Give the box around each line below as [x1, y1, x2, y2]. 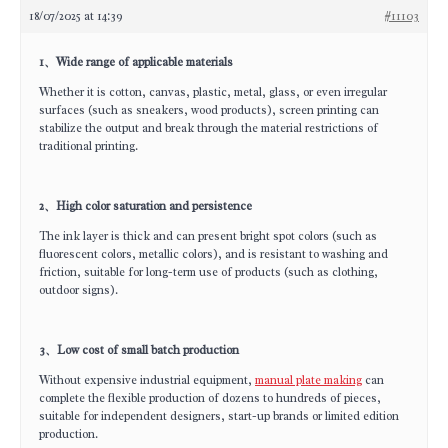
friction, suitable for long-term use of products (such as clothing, [39, 264, 378, 280]
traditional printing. [39, 138, 138, 154]
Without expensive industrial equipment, [39, 372, 255, 388]
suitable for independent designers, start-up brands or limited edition [39, 408, 399, 424]
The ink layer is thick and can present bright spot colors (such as [39, 228, 377, 244]
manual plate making [255, 372, 362, 388]
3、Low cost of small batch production [39, 342, 239, 358]
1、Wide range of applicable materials [39, 54, 233, 70]
